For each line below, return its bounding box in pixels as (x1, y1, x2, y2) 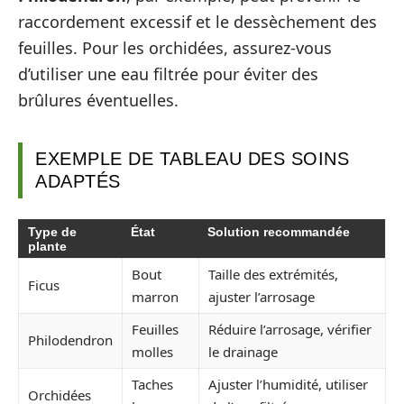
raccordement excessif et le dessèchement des (18, 11, 377, 32)
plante (28, 238, 67, 253)
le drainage (208, 342, 278, 361)
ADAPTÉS (35, 171, 121, 191)
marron (132, 287, 179, 306)
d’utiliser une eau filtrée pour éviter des (18, 63, 318, 85)
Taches (132, 374, 173, 393)
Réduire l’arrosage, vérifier (208, 319, 372, 338)
